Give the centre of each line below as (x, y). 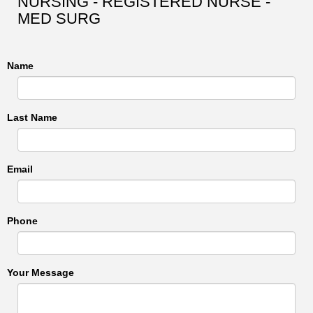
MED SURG (59, 19)
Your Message (41, 272)
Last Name (32, 117)
